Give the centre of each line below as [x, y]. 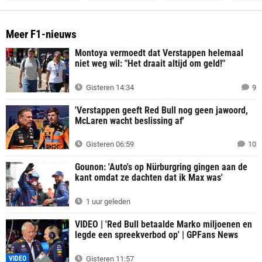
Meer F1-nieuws [41, 34]
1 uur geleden [107, 202]
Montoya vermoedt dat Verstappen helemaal [159, 53]
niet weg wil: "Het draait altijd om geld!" [150, 63]
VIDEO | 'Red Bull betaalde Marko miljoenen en [163, 225]
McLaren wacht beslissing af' [130, 120]
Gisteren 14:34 [109, 87]
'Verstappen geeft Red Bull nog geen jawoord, [161, 110]
